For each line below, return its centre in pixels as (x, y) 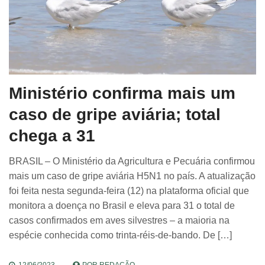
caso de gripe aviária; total (115, 114)
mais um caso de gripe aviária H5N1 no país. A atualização (132, 176)
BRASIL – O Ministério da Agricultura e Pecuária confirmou (132, 161)
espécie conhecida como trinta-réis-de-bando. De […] (120, 235)
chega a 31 (52, 135)
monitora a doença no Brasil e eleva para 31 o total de (122, 205)
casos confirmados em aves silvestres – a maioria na (119, 220)
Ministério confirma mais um (122, 93)
